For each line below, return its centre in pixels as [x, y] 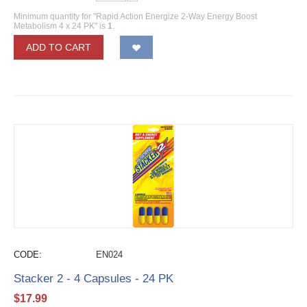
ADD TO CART [59, 47]
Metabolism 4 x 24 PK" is [61, 26]
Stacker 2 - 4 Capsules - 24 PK [94, 279]
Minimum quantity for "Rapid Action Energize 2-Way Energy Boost [135, 16]
